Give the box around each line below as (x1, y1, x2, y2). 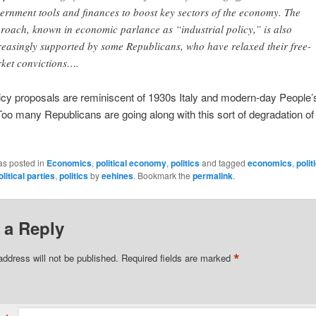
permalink (192, 169, 233, 182)
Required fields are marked (121, 250, 233, 265)
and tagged (199, 156, 248, 169)
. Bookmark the (133, 169, 193, 181)
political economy (95, 156, 166, 169)
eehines (101, 169, 133, 182)
